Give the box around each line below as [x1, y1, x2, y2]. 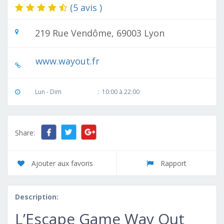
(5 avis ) [70, 1, 102, 13]
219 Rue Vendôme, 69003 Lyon [35, 26, 164, 39]
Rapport [160, 158, 187, 168]
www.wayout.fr [35, 54, 99, 67]
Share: [15, 127, 35, 137]
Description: [15, 191, 58, 201]
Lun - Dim [35, 87, 61, 96]
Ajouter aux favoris [31, 158, 93, 168]
